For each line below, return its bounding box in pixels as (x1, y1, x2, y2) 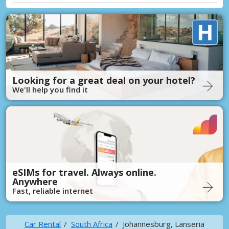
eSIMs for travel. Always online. (12, 166, 156, 178)
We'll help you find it (12, 84, 88, 95)
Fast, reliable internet (12, 185, 93, 196)
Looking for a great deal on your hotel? (12, 74, 195, 86)
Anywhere (12, 175, 58, 188)
